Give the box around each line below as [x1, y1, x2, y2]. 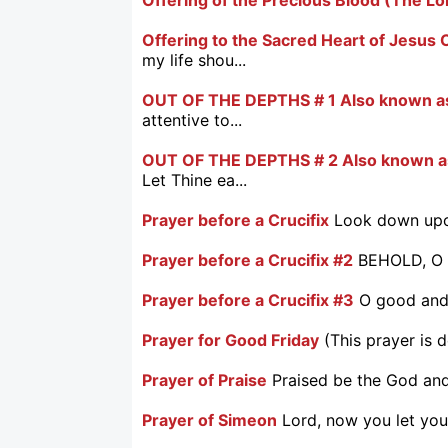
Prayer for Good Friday [142, 329, 319, 350]
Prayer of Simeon [142, 409, 277, 430]
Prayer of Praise [142, 369, 267, 390]
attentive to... [142, 109, 242, 130]
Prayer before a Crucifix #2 [142, 249, 353, 270]
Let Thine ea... [142, 169, 247, 190]
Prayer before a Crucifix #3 [142, 289, 354, 310]
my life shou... [142, 49, 246, 70]
